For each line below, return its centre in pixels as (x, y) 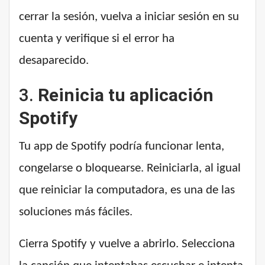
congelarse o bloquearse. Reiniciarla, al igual (130, 169)
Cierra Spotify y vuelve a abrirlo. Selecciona (127, 244)
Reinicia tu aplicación (126, 95)
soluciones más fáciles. (76, 212)
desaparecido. (54, 61)
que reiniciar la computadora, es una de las (127, 190)
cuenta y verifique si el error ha (97, 39)
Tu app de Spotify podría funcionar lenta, (122, 147)
